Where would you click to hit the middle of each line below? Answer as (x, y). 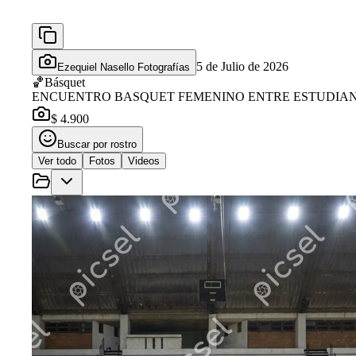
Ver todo (57, 161)
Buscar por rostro (97, 144)
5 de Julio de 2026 (242, 66)
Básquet (65, 82)
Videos (144, 161)
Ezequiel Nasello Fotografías (124, 67)
